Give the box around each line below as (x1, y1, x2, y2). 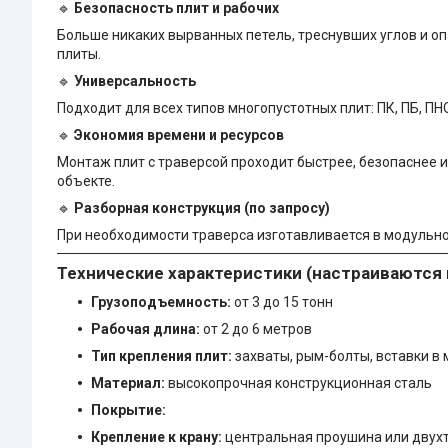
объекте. (57, 173, 115, 190)
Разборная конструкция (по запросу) (74, 200, 330, 217)
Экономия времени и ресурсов (74, 127, 284, 144)
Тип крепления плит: (91, 348, 232, 365)
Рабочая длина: (91, 321, 200, 338)
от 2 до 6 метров (200, 321, 312, 338)
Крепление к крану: (91, 429, 222, 446)
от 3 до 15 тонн (231, 294, 333, 311)
